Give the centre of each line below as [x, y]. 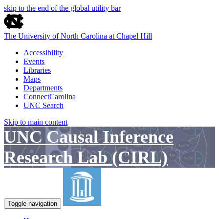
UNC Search [44, 105]
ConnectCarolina [50, 97]
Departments [43, 88]
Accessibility [43, 53]
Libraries [37, 70]
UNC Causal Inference [89, 137]
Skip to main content [36, 122]
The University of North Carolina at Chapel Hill [78, 36]
